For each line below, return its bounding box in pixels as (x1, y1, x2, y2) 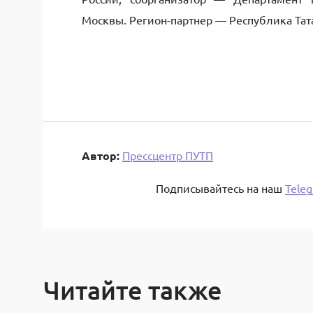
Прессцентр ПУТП (122, 148, 213, 162)
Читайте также (43, 275, 222, 305)
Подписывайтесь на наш (155, 181, 285, 195)
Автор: (82, 148, 119, 163)
